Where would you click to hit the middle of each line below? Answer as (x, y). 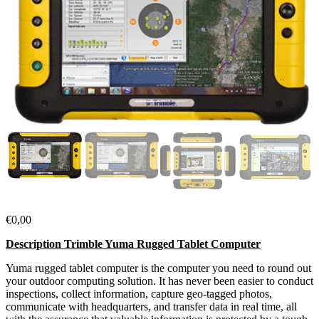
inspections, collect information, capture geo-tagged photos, (139, 294)
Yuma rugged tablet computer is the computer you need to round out (158, 268)
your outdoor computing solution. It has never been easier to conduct (159, 281)
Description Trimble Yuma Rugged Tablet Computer (133, 244)
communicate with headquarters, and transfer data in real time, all (151, 307)
